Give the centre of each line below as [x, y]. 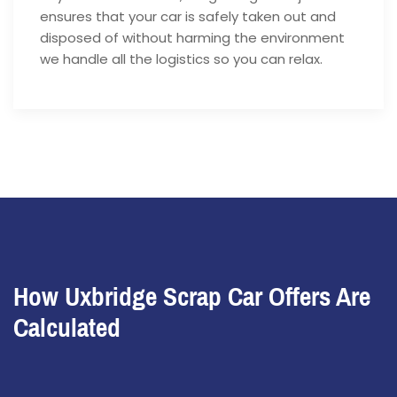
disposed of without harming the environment [192, 38]
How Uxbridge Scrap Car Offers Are [192, 297]
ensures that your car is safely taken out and [188, 17]
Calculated [67, 328]
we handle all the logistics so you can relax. [181, 59]
